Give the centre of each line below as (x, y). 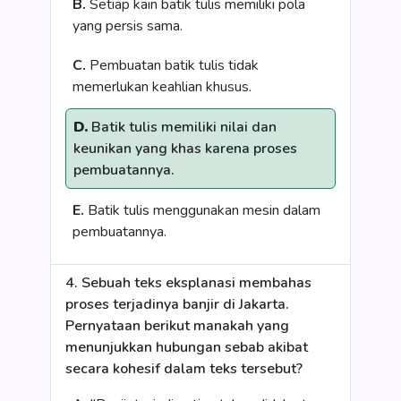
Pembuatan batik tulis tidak (172, 65)
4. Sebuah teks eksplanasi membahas (188, 283)
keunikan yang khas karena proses (185, 149)
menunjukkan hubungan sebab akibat (187, 347)
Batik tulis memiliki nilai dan (182, 127)
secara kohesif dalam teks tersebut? (184, 369)
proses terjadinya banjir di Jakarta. (177, 304)
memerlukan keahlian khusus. (162, 87)
